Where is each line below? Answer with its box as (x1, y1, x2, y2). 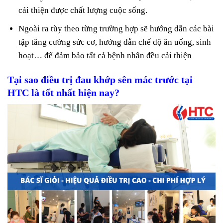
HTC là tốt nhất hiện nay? (7, 87, 119, 99)
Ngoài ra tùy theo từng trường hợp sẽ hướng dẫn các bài (18, 24, 215, 34)
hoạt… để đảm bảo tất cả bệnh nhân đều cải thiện (18, 51, 192, 61)
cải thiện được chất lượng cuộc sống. (18, 5, 148, 15)
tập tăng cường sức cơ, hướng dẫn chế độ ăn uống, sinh (18, 37, 212, 47)
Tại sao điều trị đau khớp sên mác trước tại (7, 74, 193, 86)
